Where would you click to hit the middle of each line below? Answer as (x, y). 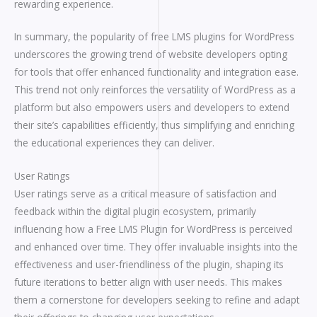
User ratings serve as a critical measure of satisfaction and (145, 194)
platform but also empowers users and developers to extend (152, 108)
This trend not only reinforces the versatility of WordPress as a (155, 90)
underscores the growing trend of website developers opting (151, 54)
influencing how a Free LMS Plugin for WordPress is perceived (153, 229)
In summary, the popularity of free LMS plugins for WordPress (154, 37)
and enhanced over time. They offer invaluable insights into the (156, 247)
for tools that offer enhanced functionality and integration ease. (156, 72)
